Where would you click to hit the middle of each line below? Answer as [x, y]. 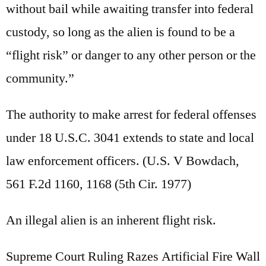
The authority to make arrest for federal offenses [131, 114]
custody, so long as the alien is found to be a [121, 32]
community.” [40, 78]
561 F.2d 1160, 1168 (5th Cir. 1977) [99, 184]
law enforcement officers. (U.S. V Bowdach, [123, 161]
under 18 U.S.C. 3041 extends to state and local [130, 137]
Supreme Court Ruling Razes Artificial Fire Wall [133, 256]
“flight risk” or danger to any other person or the [131, 55]
